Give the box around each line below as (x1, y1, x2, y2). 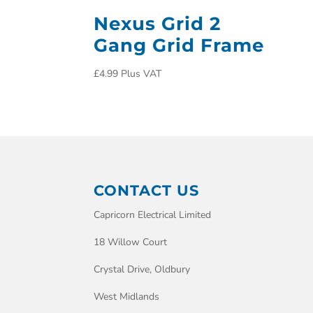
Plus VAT (121, 66, 162, 80)
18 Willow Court (94, 235, 168, 249)
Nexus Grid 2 (94, 12, 221, 35)
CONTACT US (94, 181, 200, 199)
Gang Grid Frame (94, 34, 265, 57)
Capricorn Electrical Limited (94, 208, 212, 221)
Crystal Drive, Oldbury (94, 262, 191, 276)
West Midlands (94, 289, 160, 303)
